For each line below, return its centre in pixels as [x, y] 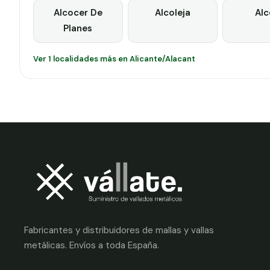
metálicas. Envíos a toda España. [92, 246]
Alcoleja [172, 13]
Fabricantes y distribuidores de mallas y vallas [119, 231]
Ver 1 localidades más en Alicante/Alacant [114, 58]
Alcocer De [78, 13]
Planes [78, 29]
